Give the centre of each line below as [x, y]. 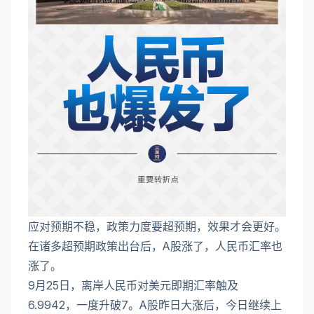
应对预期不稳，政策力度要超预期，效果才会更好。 [157, 227]
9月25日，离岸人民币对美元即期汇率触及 [133, 286]
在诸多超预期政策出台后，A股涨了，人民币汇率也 [155, 246]
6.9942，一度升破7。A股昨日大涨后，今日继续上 [155, 305]
